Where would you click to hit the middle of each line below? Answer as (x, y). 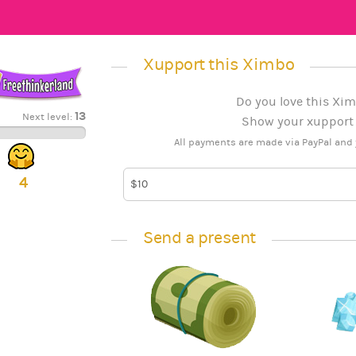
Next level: (48, 117)
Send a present (199, 238)
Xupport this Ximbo (219, 65)
